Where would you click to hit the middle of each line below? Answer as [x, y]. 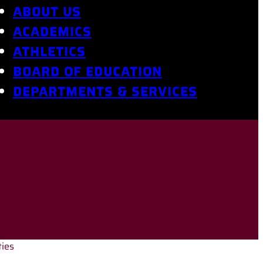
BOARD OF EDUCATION [87, 71]
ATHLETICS [49, 51]
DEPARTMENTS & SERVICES [105, 91]
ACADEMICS [52, 31]
